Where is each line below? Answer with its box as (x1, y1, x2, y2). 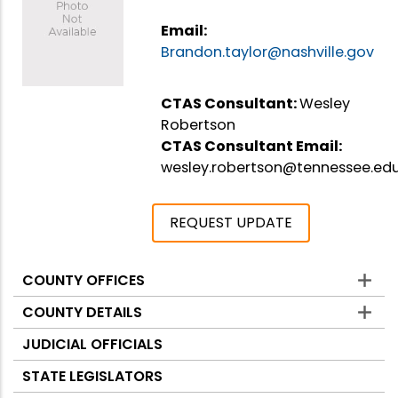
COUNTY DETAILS (22, 301, 142, 322)
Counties (13, 275, 102, 304)
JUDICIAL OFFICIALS (22, 333, 163, 354)
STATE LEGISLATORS (22, 365, 163, 386)
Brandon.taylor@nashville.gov (161, 41, 375, 62)
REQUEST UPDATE (170, 211, 293, 233)
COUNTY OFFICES (22, 269, 145, 291)
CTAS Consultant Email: (161, 135, 346, 156)
